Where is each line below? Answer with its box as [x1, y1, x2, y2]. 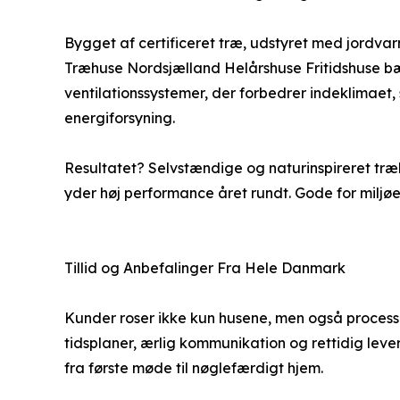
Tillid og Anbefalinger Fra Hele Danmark [64, 258, 346, 277]
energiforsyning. [64, 108, 175, 127]
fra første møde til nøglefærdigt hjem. [64, 358, 323, 377]
